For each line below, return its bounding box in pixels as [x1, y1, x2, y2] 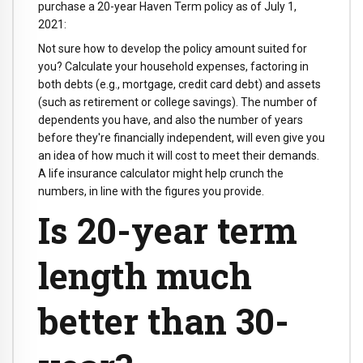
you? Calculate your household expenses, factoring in [38, 60, 309, 74]
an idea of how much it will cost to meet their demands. [38, 149, 319, 163]
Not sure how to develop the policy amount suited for [38, 42, 307, 56]
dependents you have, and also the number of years [38, 113, 303, 127]
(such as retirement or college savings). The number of [38, 96, 318, 109]
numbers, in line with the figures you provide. [38, 185, 264, 199]
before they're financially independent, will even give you [38, 131, 325, 145]
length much [38, 252, 252, 300]
